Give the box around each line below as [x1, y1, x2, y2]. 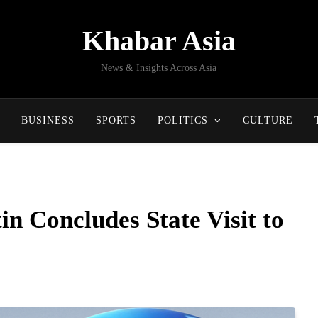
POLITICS [157, 115, 208, 126]
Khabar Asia [82, 25, 236, 57]
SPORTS [95, 115, 136, 126]
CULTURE [242, 115, 293, 126]
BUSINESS [21, 115, 75, 126]
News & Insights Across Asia [101, 62, 217, 73]
